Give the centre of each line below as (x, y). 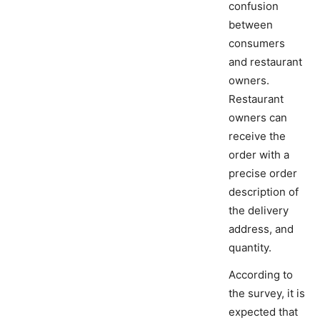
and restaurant (265, 62)
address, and (261, 229)
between (251, 25)
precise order (263, 174)
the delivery (259, 211)
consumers (257, 44)
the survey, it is (267, 294)
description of (264, 192)
